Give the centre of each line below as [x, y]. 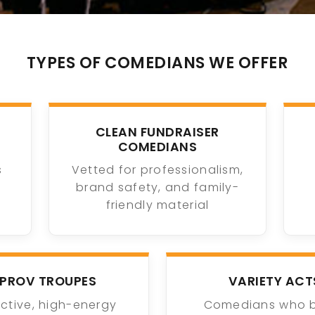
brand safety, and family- [157, 188]
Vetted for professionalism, [157, 170]
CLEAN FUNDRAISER [157, 132]
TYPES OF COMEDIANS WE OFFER [157, 62]
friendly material [157, 205]
